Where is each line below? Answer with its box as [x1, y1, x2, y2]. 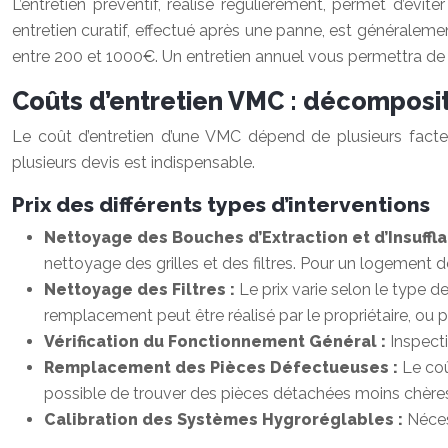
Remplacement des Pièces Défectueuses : [44, 358, 402, 377]
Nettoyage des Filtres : [44, 280, 239, 299]
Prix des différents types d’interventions [12, 192, 430, 217]
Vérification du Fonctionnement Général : [44, 332, 390, 351]
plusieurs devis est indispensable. [12, 153, 255, 172]
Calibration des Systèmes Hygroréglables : [44, 410, 407, 429]
